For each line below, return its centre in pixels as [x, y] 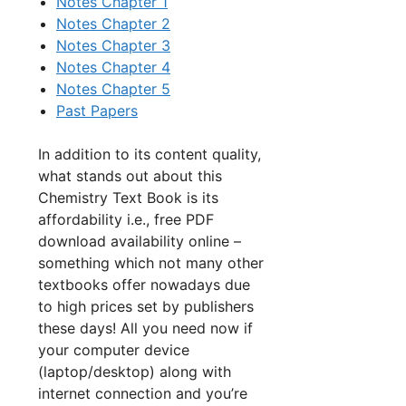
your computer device [114, 349]
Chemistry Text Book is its [128, 197]
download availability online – [140, 241]
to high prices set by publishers [146, 306]
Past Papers [97, 110]
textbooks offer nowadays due [144, 284]
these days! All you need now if [145, 328]
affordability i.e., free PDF [126, 219]
